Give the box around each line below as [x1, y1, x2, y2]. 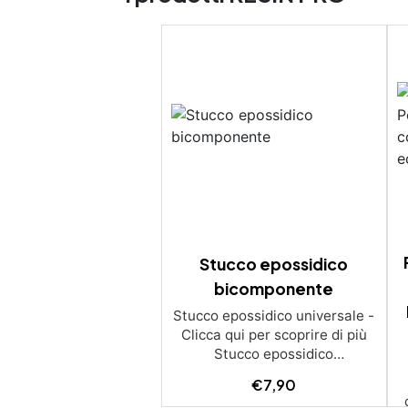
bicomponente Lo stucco [193, 363, 355, 382]
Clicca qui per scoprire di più [180, 325, 367, 343]
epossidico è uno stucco [195, 382, 353, 401]
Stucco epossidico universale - [173, 306, 375, 324]
